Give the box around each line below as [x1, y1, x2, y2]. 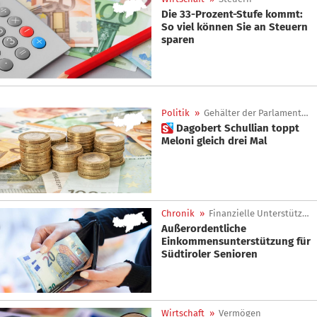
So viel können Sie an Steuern [161, 20, 308, 33]
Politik [161, 108, 190, 119]
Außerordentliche [161, 221, 246, 235]
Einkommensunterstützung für [161, 234, 311, 248]
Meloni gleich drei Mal [161, 134, 267, 148]
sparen [161, 33, 195, 46]
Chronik [161, 207, 195, 219]
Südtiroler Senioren [161, 247, 258, 260]
